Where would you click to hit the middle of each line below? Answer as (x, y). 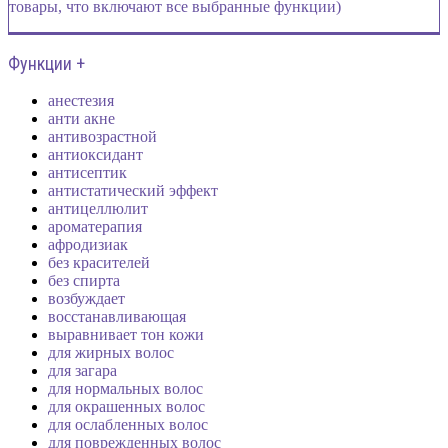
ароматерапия (95, 227)
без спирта (84, 281)
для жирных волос (111, 353)
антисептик (87, 173)
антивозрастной (102, 137)
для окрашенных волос (126, 407)
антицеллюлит (98, 209)
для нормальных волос (125, 389)
